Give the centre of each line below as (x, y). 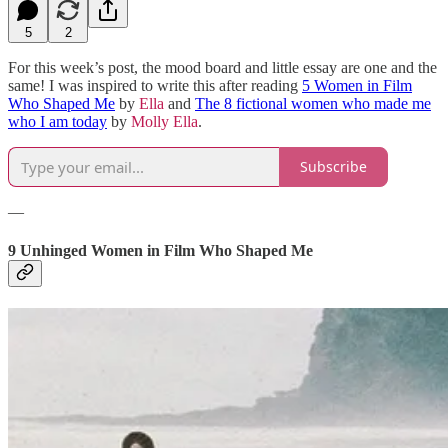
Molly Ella (164, 121)
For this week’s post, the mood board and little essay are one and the (222, 67)
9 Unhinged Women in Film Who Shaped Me (162, 250)
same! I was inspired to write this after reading (155, 85)
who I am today (57, 121)
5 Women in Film (357, 85)
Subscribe (333, 167)
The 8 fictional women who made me (313, 103)
